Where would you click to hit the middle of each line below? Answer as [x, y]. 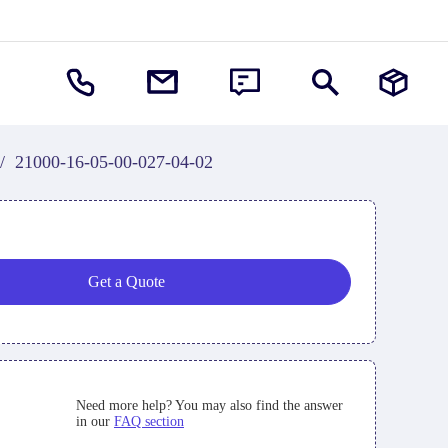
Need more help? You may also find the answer [209, 406]
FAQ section [148, 422]
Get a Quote [126, 281]
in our [94, 422]
